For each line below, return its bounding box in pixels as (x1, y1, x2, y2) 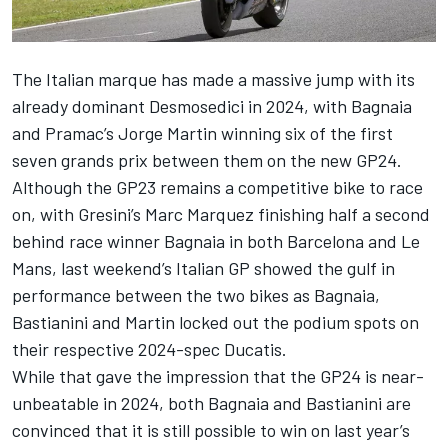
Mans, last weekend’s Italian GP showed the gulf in (12, 257, 395, 280)
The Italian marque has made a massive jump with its (12, 68, 415, 91)
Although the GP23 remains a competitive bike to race (12, 176, 423, 199)
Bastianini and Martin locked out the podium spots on (12, 311, 419, 334)
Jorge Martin (118, 122, 217, 145)
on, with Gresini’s (12, 203, 145, 226)
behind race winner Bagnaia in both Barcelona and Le (12, 230, 420, 253)
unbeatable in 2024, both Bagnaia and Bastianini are (12, 392, 411, 415)
